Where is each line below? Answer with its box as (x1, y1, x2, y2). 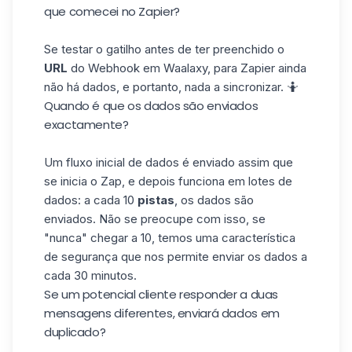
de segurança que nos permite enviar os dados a (44, 249, 307, 264)
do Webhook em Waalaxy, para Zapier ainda (68, 60, 306, 75)
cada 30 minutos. (44, 268, 137, 283)
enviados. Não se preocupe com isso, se (44, 211, 266, 226)
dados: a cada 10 (44, 192, 137, 207)
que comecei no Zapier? (44, 3, 180, 20)
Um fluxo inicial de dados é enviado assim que (44, 155, 293, 170)
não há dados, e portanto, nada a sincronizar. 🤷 (44, 79, 299, 94)
